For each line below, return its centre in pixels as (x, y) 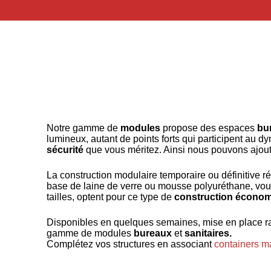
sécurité (65, 150)
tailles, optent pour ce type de (111, 197)
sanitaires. (208, 233)
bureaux (153, 233)
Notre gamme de (84, 128)
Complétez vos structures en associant (131, 244)
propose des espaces (209, 128)
